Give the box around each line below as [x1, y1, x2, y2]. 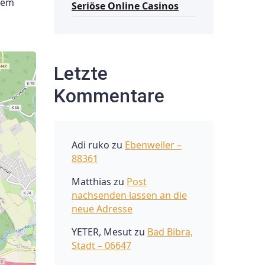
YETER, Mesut [72, 225, 132, 238]
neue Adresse [72, 202, 132, 215]
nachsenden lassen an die [72, 188, 187, 202]
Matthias [72, 174, 111, 188]
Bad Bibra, [147, 225, 193, 238]
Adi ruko [72, 138, 109, 151]
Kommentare [54, 84, 164, 107]
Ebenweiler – [125, 138, 182, 151]
